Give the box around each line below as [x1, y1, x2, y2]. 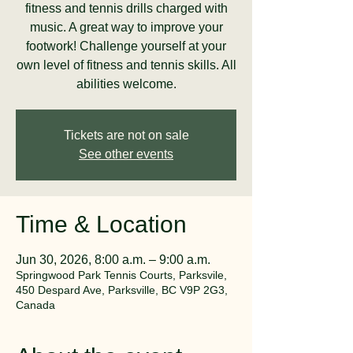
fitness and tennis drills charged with [24, 2, 228, 15]
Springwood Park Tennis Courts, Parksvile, [16, 269, 227, 281]
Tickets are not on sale [63, 128, 189, 142]
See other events [79, 147, 173, 161]
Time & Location [16, 211, 187, 237]
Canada [16, 299, 55, 311]
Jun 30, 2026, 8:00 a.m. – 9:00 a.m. [16, 253, 210, 266]
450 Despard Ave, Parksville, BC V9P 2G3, [16, 284, 228, 296]
